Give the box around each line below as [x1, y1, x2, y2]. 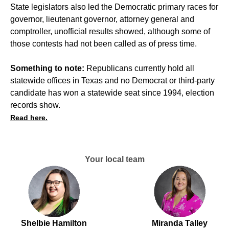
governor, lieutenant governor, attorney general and [10, 15, 194, 24]
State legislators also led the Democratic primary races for [10, 3, 218, 12]
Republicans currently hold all [86, 64, 194, 73]
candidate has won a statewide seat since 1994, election [10, 88, 214, 98]
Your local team [84, 155, 145, 164]
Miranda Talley [152, 219, 208, 228]
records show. [10, 101, 60, 110]
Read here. [10, 113, 48, 122]
